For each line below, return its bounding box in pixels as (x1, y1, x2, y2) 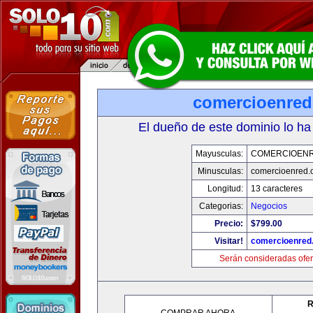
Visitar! (214, 236, 243, 246)
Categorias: (198, 201, 243, 211)
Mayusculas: (195, 149, 243, 159)
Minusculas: (197, 166, 243, 176)
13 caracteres (250, 184, 303, 194)
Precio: (214, 219, 243, 228)
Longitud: (207, 184, 243, 194)
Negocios (250, 201, 287, 211)
